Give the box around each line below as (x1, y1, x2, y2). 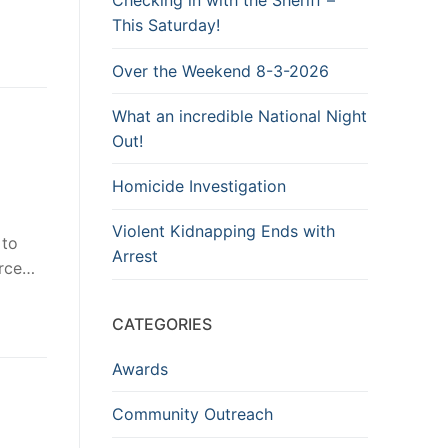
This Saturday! (112, 15, 220, 36)
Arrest (112, 246, 158, 267)
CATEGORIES (112, 313, 212, 334)
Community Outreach (112, 404, 273, 424)
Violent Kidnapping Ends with (112, 221, 335, 242)
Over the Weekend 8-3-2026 (112, 60, 329, 81)
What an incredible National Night (112, 105, 367, 126)
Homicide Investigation (112, 176, 286, 197)
